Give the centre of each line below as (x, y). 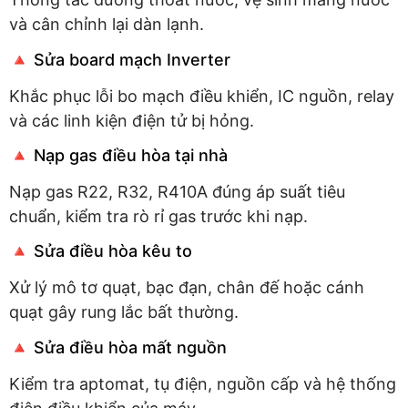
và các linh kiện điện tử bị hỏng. (132, 120)
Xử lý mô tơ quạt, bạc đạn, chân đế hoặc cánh (187, 288)
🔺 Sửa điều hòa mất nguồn (118, 347)
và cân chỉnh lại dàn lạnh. (107, 25)
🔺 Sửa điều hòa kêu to (101, 251)
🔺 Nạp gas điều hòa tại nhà (118, 155)
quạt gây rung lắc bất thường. (124, 312)
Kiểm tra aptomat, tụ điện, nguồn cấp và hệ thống (203, 383)
